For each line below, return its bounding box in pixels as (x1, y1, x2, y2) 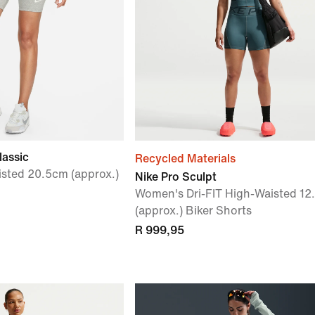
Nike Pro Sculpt (135, 171, 217, 183)
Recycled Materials (135, 153, 236, 165)
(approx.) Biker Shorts (135, 205, 252, 217)
